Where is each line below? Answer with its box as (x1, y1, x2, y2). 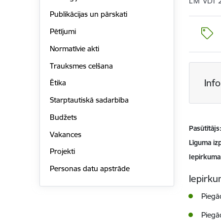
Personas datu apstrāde (49, 164, 130, 174)
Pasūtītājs (189, 124, 220, 133)
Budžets (49, 112, 77, 122)
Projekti (49, 147, 75, 156)
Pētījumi (49, 27, 76, 37)
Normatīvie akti (49, 43, 99, 53)
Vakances (49, 129, 81, 139)
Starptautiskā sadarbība (49, 95, 129, 105)
